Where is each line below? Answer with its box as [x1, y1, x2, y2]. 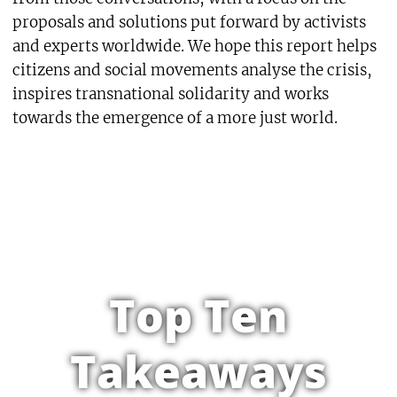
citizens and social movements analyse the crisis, [12, 60, 372, 80]
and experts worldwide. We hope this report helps [12, 36, 377, 56]
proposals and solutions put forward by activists [12, 12, 366, 32]
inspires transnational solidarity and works [12, 84, 329, 104]
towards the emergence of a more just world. [12, 108, 338, 128]
